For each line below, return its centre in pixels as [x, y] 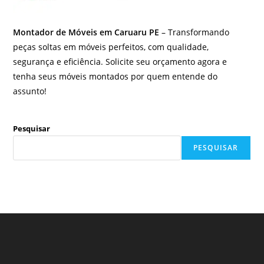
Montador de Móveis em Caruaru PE [86, 32]
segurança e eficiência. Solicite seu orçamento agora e [120, 61]
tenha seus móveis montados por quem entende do [115, 76]
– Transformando [194, 32]
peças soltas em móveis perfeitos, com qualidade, [111, 47]
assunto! [30, 91]
